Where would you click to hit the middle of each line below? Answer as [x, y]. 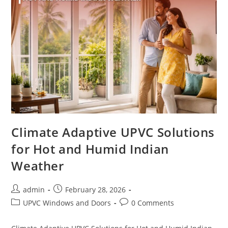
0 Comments [153, 203]
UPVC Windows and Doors [67, 203]
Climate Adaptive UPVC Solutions [113, 132]
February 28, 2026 [96, 190]
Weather [38, 166]
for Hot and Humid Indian [90, 149]
